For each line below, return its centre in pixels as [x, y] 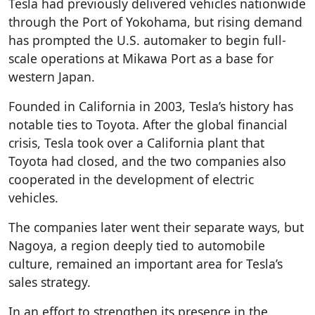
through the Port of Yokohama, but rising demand [155, 21]
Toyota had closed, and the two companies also [147, 161]
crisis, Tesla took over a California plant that [136, 142]
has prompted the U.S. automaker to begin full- [147, 40]
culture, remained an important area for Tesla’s [146, 263]
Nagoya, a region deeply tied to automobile [137, 245]
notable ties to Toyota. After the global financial [148, 124]
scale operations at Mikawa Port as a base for [141, 58]
